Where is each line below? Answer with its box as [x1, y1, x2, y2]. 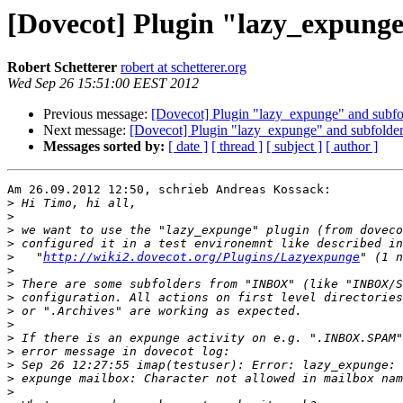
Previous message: [43, 106, 151, 122]
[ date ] [168, 139, 208, 155]
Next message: [43, 122, 130, 139]
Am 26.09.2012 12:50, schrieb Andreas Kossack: [7, 183, 331, 197]
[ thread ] [211, 139, 263, 155]
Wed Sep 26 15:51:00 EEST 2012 [7, 76, 199, 92]
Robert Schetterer [7, 59, 117, 76]
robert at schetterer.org [121, 59, 246, 76]
